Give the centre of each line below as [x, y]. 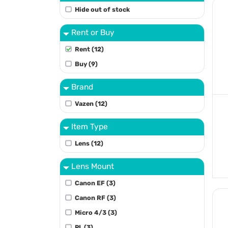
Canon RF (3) [95, 197]
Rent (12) [89, 49]
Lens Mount [93, 166]
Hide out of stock [102, 9]
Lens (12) [89, 143]
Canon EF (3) [95, 183]
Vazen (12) [91, 103]
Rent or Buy [93, 32]
